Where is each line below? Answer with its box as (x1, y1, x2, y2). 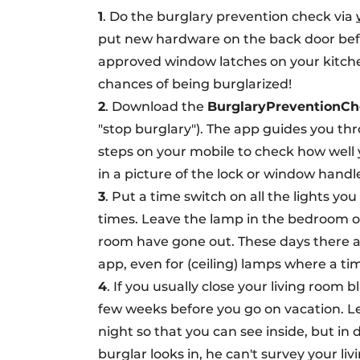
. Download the (105, 99, 207, 114)
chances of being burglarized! (98, 76, 292, 92)
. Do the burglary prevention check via (103, 9, 356, 24)
